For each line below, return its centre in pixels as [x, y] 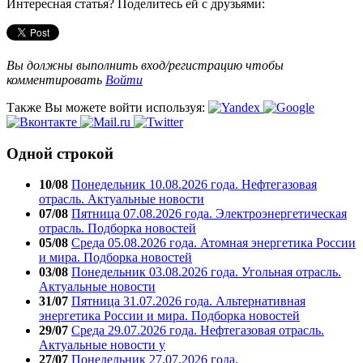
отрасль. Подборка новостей [117, 228]
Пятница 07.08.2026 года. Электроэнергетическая [209, 214]
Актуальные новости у [102, 345]
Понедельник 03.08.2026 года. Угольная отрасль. [206, 272]
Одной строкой [60, 153]
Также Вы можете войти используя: [107, 107]
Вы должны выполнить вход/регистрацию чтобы [145, 65]
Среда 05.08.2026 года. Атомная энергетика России [214, 243]
